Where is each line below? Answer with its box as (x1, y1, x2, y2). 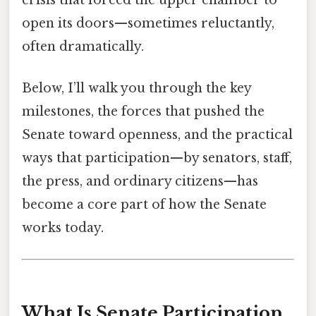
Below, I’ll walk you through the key (22, 80, 251, 97)
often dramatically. (22, 39, 144, 55)
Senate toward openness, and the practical (22, 127, 293, 143)
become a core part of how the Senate (22, 197, 267, 213)
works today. (22, 220, 104, 236)
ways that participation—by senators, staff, (22, 150, 292, 166)
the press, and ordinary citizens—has (22, 174, 258, 190)
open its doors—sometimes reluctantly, (22, 16, 274, 32)
